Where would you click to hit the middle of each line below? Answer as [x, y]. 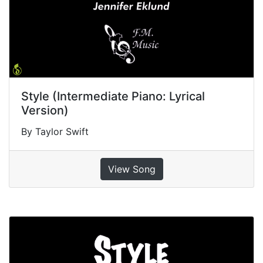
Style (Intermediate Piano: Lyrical [113, 97]
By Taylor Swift [55, 132]
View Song [131, 169]
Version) [45, 111]
